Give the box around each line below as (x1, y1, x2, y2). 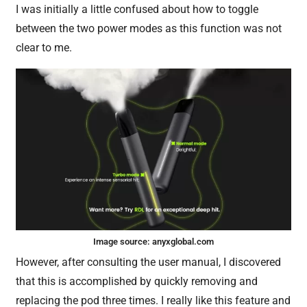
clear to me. (16, 41, 73, 55)
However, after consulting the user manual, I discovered (16, 255, 282, 269)
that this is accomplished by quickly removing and (16, 274, 258, 288)
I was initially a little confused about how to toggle (16, 3, 259, 16)
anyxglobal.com (152, 236, 214, 247)
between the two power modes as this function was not (16, 22, 282, 36)
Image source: (93, 236, 152, 247)
